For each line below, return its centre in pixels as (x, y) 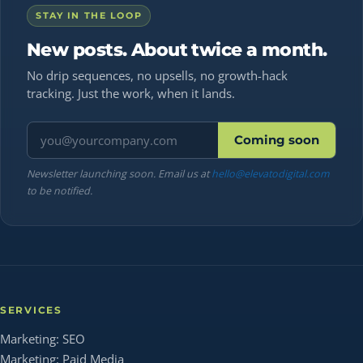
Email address (70, 132)
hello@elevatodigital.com (271, 174)
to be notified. (60, 191)
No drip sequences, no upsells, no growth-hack (157, 76)
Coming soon (277, 141)
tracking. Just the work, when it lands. (131, 94)
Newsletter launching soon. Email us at (119, 174)
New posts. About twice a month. (177, 50)
